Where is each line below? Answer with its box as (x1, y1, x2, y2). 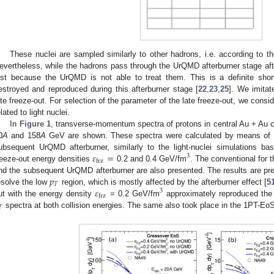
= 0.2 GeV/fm (106, 188, 160, 198)
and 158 (8, 130, 40, 140)
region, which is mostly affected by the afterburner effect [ (59, 177, 267, 187)
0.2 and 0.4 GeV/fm (114, 154, 187, 163)
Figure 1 (19, 119, 51, 128)
